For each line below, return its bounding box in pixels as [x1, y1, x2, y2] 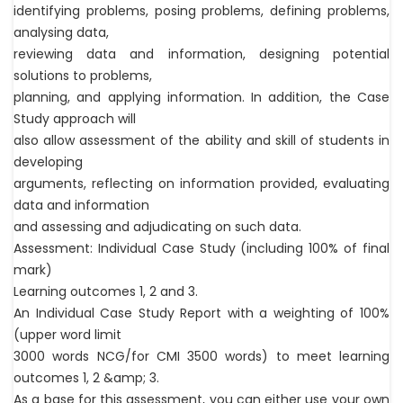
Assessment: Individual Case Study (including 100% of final [13, 239, 390, 258]
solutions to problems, [13, 67, 152, 85]
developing [13, 153, 83, 172]
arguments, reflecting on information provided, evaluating [13, 175, 390, 193]
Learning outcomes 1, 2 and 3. [13, 282, 198, 301]
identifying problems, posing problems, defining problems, [13, 2, 390, 21]
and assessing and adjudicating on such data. [13, 218, 301, 237]
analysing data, [13, 23, 109, 42]
